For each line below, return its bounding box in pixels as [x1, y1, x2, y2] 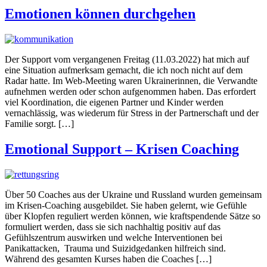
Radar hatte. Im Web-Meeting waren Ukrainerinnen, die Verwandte [5, 76, 257, 86]
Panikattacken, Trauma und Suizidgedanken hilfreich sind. [5, 243, 226, 254]
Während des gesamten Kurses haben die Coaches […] [5, 254, 212, 265]
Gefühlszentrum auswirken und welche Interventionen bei [5, 232, 222, 243]
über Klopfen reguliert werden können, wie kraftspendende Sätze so [5, 211, 260, 222]
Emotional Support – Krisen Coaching [5, 141, 239, 157]
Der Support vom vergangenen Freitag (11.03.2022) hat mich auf [5, 54, 249, 65]
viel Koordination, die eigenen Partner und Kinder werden [5, 97, 223, 108]
